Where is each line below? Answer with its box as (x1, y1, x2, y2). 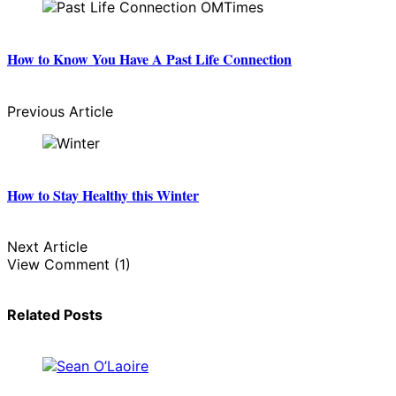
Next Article (7, 238, 88, 256)
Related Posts (7, 306, 103, 324)
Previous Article (7, 102, 113, 120)
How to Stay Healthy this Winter (7, 184, 199, 205)
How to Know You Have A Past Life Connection (7, 49, 292, 70)
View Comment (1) (7, 255, 131, 274)
